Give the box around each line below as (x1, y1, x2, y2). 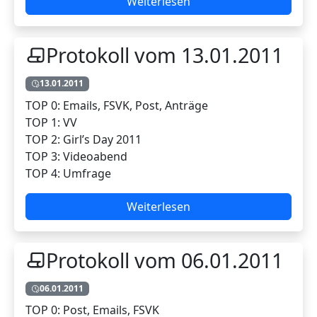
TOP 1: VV (25, 114, 77, 130)
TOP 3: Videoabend (25, 148, 127, 164)
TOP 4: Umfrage (25, 165, 111, 181)
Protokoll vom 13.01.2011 (45, 41, 283, 69)
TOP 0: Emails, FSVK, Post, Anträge (25, 97, 208, 113)
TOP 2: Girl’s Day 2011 (25, 131, 142, 147)
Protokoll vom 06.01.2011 (45, 246, 283, 274)
